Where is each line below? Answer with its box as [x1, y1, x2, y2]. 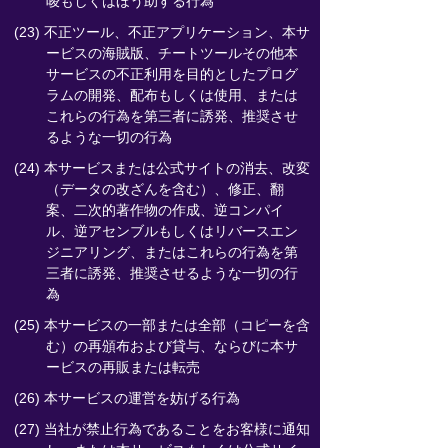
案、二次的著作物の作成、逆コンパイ [46, 202, 284, 218]
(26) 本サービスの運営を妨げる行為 [13, 390, 240, 406]
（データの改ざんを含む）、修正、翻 [46, 181, 284, 197]
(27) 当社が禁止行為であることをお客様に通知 [13, 421, 310, 437]
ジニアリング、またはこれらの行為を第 [46, 244, 298, 260]
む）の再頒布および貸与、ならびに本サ [46, 338, 298, 354]
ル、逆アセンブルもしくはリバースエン [46, 223, 298, 239]
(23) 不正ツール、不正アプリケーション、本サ [13, 24, 310, 40]
